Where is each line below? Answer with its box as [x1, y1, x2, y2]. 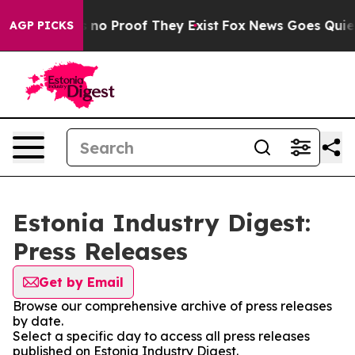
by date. [13, 313, 63, 329]
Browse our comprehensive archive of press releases [13, 298, 332, 314]
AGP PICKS [10, 18, 74, 32]
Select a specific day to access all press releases [13, 328, 310, 344]
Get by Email [39, 274, 124, 290]
